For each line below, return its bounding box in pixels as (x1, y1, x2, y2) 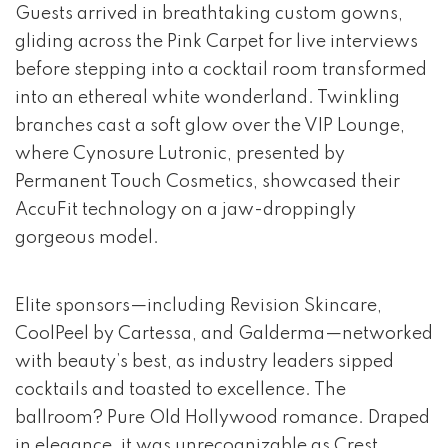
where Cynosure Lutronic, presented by (15, 145, 345, 164)
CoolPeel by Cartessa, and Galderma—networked (15, 325, 433, 344)
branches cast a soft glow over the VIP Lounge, (15, 117, 405, 136)
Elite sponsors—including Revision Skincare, (15, 297, 382, 316)
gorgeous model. (15, 229, 159, 248)
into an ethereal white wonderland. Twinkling (15, 89, 400, 108)
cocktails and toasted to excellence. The (15, 381, 346, 400)
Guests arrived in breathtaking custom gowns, (15, 5, 403, 24)
